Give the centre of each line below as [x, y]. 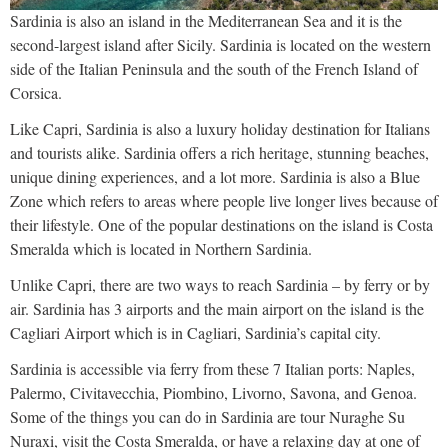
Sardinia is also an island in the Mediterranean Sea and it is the [206, 21]
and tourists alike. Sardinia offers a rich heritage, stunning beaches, [219, 153]
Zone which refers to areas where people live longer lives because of [224, 201]
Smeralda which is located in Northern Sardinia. [161, 249]
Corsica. [36, 93]
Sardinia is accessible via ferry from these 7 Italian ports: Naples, [212, 369]
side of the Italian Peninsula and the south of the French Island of [214, 69]
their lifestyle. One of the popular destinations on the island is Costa [221, 225]
